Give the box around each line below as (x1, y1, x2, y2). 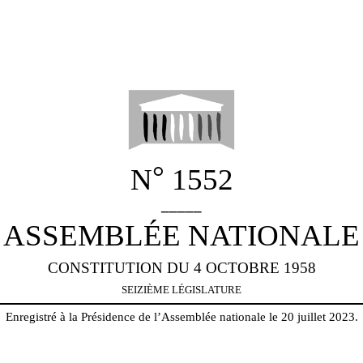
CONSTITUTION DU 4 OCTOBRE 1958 (47, 258, 316, 276)
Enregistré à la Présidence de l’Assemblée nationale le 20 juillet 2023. (5, 310, 358, 323)
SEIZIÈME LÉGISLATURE (122, 283, 241, 296)
